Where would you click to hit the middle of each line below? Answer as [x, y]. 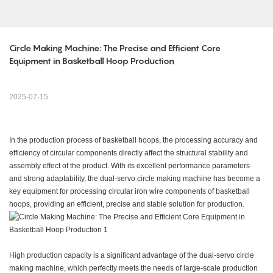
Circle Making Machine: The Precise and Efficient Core [115, 48]
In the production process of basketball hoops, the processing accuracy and [133, 140]
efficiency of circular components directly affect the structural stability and [129, 153]
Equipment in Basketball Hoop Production [92, 61]
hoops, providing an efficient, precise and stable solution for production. [127, 204]
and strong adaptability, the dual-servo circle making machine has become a [135, 179]
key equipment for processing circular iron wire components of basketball [129, 192]
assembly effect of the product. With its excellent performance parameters [129, 166]
